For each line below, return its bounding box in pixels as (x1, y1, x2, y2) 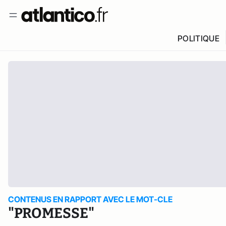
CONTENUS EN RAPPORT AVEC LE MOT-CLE (8, 194, 173, 204)
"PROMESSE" (8, 205, 94, 221)
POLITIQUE (177, 33, 219, 43)
